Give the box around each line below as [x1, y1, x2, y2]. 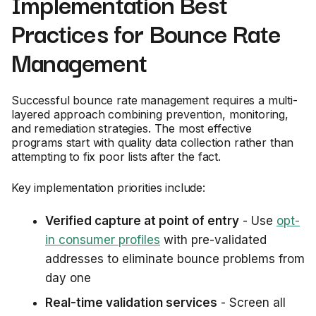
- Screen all [217, 296, 286, 310]
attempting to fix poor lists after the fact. [11, 150, 221, 164]
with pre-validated [160, 233, 267, 247]
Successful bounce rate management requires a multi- [11, 93, 298, 107]
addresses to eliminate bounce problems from [45, 252, 305, 266]
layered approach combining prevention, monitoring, [11, 107, 288, 121]
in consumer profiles [45, 233, 160, 247]
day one [45, 271, 91, 285]
